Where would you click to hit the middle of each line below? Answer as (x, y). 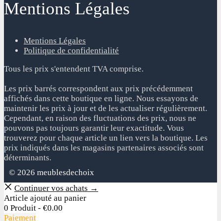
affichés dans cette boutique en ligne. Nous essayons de (101, 99)
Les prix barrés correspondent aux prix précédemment (98, 89)
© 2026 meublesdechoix (52, 173)
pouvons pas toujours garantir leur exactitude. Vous (94, 128)
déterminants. (28, 158)
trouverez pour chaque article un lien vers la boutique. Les (106, 138)
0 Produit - (23, 208)
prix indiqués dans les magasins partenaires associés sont (104, 148)
